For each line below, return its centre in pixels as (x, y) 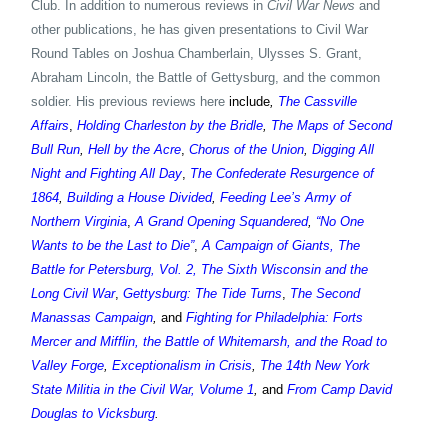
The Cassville (317, 101)
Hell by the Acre (134, 149)
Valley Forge (67, 365)
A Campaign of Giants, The (280, 245)
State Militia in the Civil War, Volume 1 (142, 389)
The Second (324, 293)
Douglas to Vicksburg (92, 413)
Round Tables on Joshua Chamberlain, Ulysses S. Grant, (196, 53)
